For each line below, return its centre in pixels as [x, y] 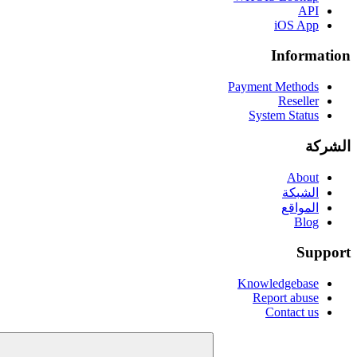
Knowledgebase [278, 284]
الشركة [328, 146]
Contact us [292, 312]
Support [324, 253]
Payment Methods [273, 87]
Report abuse [286, 298]
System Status [284, 116]
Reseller [298, 101]
